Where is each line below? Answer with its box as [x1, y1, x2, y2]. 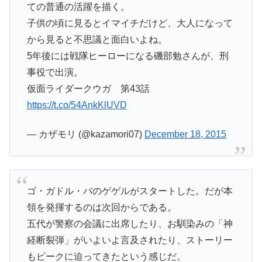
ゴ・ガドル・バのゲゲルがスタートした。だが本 [26, 186, 233, 196]
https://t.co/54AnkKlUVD [26, 99, 127, 110]
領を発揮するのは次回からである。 [26, 202, 177, 213]
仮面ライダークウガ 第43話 [26, 83, 150, 94]
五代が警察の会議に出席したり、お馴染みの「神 [26, 219, 233, 229]
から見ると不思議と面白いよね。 [26, 34, 167, 44]
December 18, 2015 [144, 129, 226, 139]
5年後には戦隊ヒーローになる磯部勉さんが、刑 [26, 50, 229, 61]
